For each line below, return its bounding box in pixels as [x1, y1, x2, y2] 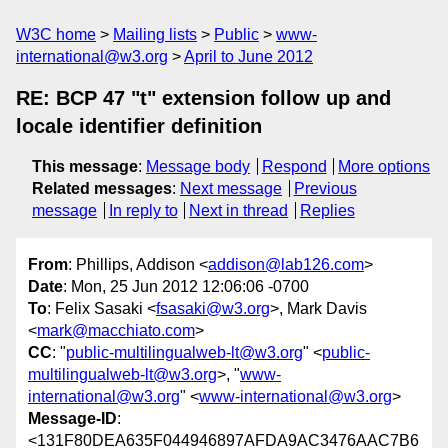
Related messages [32, 180, 172, 197]
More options [338, 158, 431, 175]
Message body [146, 158, 250, 175]
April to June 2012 [184, 48, 313, 65]
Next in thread [189, 202, 289, 219]
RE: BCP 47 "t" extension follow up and [16, 87, 391, 109]
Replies [299, 202, 355, 219]
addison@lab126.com [208, 256, 364, 274]
